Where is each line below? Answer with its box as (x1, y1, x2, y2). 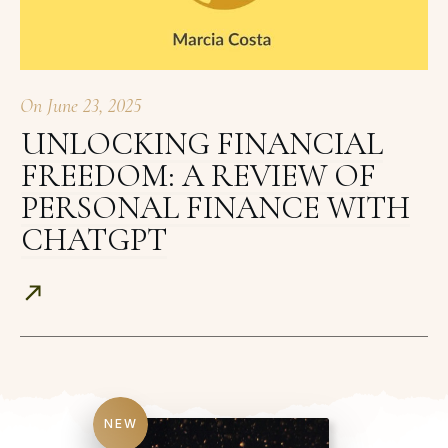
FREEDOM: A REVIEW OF (21, 156, 376, 196)
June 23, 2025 (47, 94, 141, 119)
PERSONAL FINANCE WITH (21, 188, 410, 228)
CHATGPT (21, 220, 167, 260)
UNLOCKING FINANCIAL (21, 124, 383, 164)
